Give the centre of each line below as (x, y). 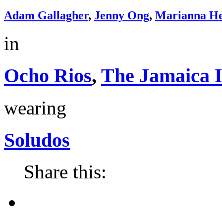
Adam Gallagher (46, 16)
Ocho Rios (48, 76)
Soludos (37, 140)
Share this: (65, 172)
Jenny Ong (122, 16)
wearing (35, 108)
